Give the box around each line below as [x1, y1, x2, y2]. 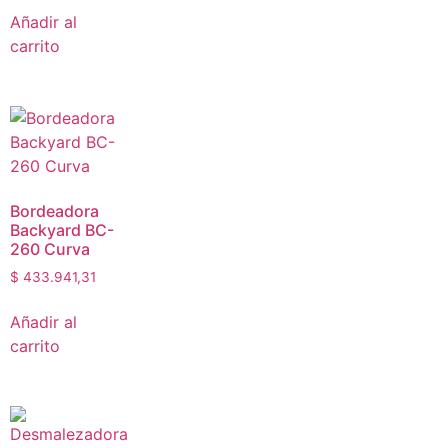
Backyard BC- [10, 220, 114, 241]
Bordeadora [10, 201, 99, 222]
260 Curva [10, 239, 90, 260]
